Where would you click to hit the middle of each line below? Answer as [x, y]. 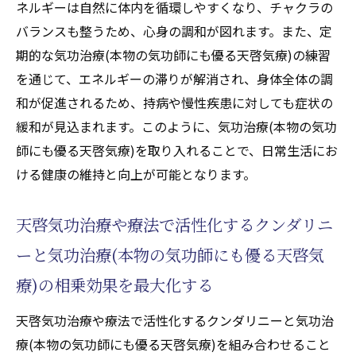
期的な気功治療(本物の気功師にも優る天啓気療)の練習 [173, 54]
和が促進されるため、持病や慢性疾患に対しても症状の [174, 102]
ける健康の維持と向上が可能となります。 [136, 174]
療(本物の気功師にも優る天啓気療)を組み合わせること [173, 344]
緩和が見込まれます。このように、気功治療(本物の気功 [176, 126]
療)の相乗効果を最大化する [114, 284]
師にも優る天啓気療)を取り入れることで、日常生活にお [177, 150]
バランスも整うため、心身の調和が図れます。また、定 [174, 31]
